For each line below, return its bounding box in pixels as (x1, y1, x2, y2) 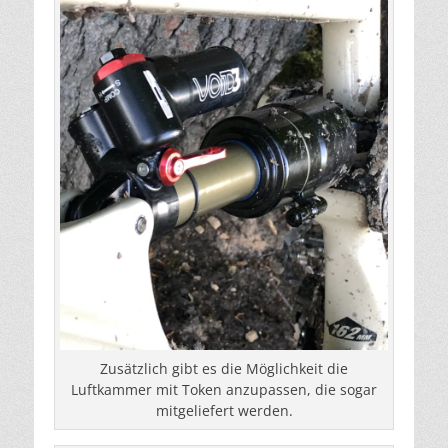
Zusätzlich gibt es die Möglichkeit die (100, 359, 348, 379)
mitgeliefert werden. (155, 401, 293, 421)
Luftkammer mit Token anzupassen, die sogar (71, 380, 377, 400)
